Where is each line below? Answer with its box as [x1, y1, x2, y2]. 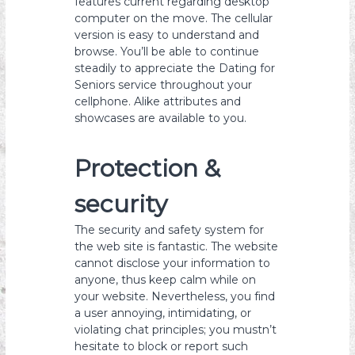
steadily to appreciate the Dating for [74, 61, 276, 75]
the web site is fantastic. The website [74, 239, 279, 254]
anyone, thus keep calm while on [74, 273, 257, 287]
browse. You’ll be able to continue [74, 44, 260, 59]
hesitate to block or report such [74, 339, 249, 353]
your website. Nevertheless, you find [74, 289, 276, 303]
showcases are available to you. [74, 111, 247, 125]
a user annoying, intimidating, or [74, 306, 252, 320]
